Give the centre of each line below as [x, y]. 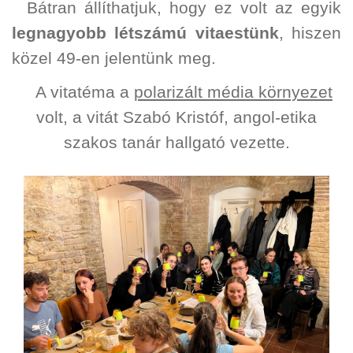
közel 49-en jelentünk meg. [114, 59]
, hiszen [310, 33]
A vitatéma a [84, 93]
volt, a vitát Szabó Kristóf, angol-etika [176, 118]
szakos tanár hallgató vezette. [176, 143]
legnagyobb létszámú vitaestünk [145, 33]
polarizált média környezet [233, 93]
